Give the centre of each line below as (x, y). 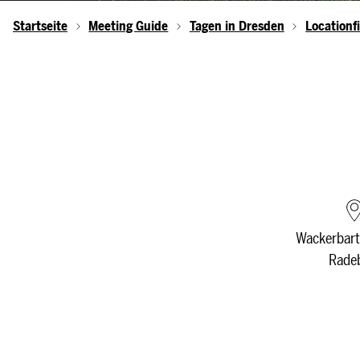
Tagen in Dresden (237, 26)
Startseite (40, 26)
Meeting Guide (129, 26)
